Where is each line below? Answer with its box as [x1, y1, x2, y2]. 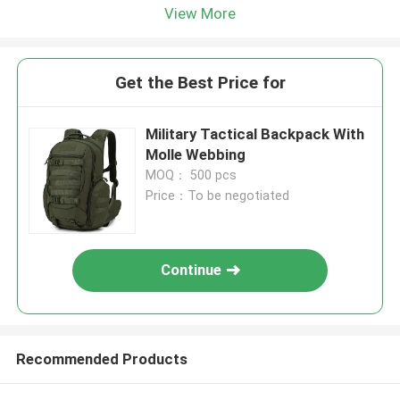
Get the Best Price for [114, 72, 286, 94]
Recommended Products [15, 349, 187, 368]
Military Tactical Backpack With [146, 125, 365, 144]
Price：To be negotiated [146, 188, 290, 204]
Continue [161, 261, 222, 279]
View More [164, 4, 236, 22]
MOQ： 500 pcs [146, 168, 237, 183]
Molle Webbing [146, 146, 246, 164]
